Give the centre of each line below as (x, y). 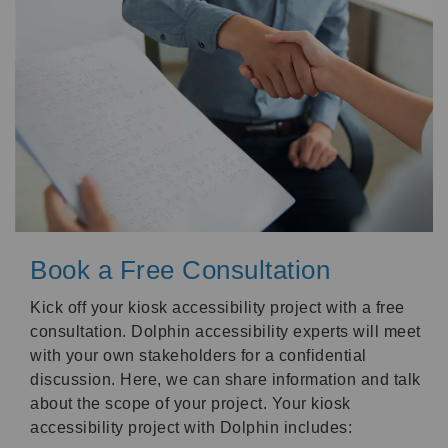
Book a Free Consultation (180, 270)
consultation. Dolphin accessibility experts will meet (225, 332)
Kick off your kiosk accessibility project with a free (217, 308)
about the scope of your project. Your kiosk (190, 404)
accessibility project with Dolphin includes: (191, 428)
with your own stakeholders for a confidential (198, 356)
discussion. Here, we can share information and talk (225, 380)
